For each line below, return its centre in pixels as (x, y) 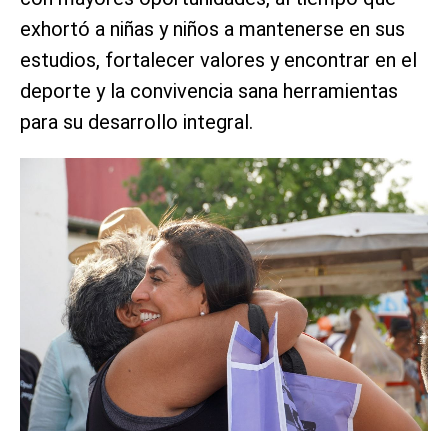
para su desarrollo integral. (136, 122)
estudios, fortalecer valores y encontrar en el (218, 60)
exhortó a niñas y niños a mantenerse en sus (212, 29)
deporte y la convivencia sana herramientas (209, 91)
